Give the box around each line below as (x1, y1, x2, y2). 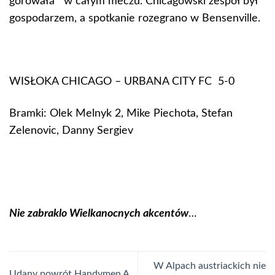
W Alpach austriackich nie (153, 261, 266, 271)
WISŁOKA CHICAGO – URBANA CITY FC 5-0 (9, 76, 234, 88)
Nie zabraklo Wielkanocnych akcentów (9, 207, 188, 219)
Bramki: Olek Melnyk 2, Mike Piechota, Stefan (9, 107, 233, 119)
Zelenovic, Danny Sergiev (9, 125, 133, 136)
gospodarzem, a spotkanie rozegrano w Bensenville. (9, 13, 260, 25)
